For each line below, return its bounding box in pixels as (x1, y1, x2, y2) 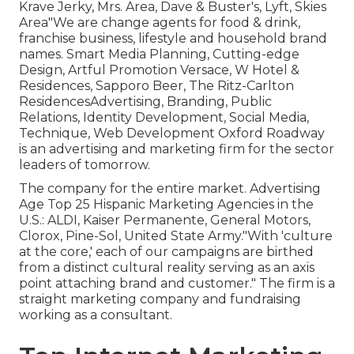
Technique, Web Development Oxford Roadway (19, 126, 325, 141)
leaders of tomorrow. (19, 157, 150, 173)
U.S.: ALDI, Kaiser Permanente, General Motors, (19, 213, 311, 228)
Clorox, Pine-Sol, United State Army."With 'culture (19, 228, 333, 244)
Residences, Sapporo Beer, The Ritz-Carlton (19, 78, 294, 94)
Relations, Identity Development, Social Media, (19, 110, 309, 126)
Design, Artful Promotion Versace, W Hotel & (19, 62, 299, 78)
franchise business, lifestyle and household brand (19, 31, 327, 47)
